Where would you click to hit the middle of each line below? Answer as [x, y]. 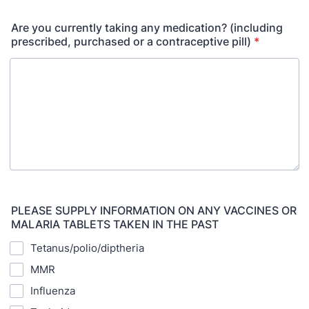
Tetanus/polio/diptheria [87, 248]
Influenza [53, 291]
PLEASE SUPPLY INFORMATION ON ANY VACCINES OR [154, 210]
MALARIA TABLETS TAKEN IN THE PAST [115, 224]
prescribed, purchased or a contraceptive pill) [131, 41]
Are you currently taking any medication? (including [147, 28]
